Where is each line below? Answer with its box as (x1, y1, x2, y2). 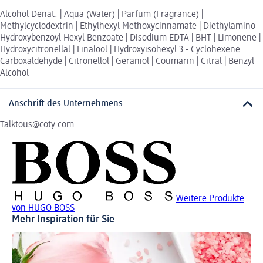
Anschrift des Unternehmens (9, 99, 123, 109)
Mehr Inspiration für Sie (12, 214, 114, 225)
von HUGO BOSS (12, 204, 75, 214)
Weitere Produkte (176, 194, 244, 204)
